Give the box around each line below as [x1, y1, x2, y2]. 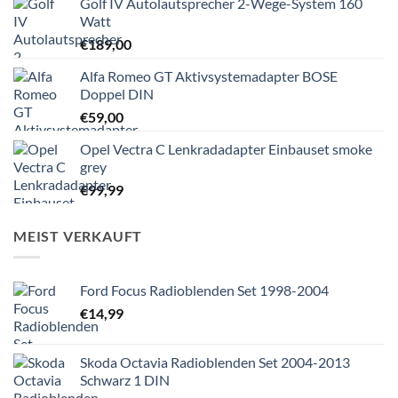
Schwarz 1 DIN [80, 371, 170, 389]
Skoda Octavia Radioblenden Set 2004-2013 [80, 354, 350, 371]
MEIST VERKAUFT [13, 227, 143, 244]
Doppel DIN [80, 84, 154, 102]
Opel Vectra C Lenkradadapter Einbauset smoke [80, 139, 372, 157]
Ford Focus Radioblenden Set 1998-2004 [80, 282, 329, 299]
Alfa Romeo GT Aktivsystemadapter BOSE [80, 67, 338, 84]
